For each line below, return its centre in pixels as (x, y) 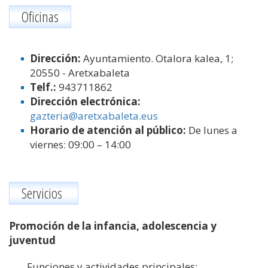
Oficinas (40, 16)
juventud (32, 240)
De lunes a (213, 130)
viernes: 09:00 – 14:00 (82, 144)
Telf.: (44, 87)
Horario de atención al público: (109, 130)
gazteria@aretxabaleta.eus (94, 116)
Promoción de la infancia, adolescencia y (113, 226)
